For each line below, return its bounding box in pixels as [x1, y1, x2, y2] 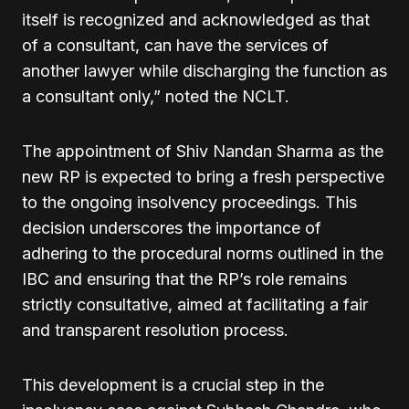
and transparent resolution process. [22, 320, 288, 340]
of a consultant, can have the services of [22, 36, 329, 55]
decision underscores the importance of [22, 218, 321, 237]
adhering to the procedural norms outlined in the [22, 244, 383, 263]
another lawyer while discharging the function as [22, 61, 387, 80]
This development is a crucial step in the [22, 375, 324, 394]
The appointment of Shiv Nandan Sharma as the [22, 142, 383, 161]
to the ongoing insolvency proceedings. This [22, 193, 357, 212]
